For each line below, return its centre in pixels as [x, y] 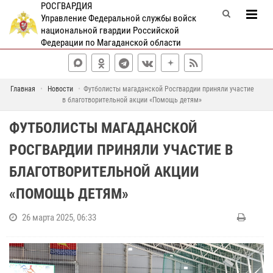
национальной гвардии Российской [110, 30]
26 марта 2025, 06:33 [59, 218]
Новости [60, 89]
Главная [23, 89]
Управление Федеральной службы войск [118, 18]
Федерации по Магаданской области [111, 43]
